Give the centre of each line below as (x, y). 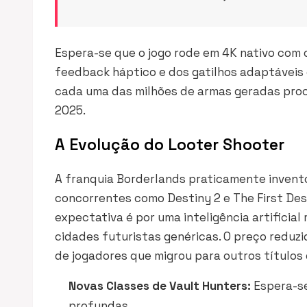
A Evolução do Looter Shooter (170, 145)
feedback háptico (106, 72)
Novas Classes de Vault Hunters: (160, 286)
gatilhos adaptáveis (248, 72)
